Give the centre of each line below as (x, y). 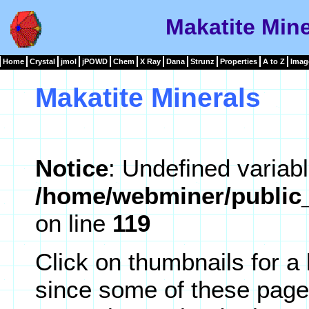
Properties (239, 61)
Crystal (42, 61)
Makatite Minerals (148, 97)
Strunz (202, 61)
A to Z (274, 61)
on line (74, 223)
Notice (72, 168)
